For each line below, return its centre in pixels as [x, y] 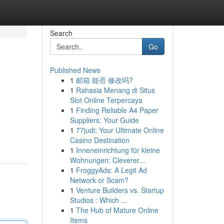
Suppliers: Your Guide [104, 120]
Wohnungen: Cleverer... [107, 160]
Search [61, 33]
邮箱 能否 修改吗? [104, 80]
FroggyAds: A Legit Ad [111, 170]
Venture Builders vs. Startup [120, 190]
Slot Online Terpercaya [106, 100]
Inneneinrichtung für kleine [118, 150]
